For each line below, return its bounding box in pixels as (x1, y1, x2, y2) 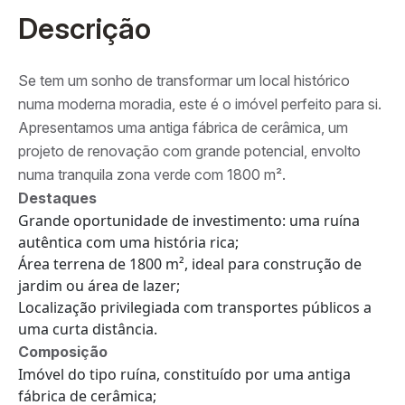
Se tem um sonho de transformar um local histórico (18, 71, 350, 89)
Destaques (18, 188, 97, 207)
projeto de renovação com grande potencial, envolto (18, 141, 361, 160)
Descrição (18, 10, 151, 46)
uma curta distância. (18, 318, 157, 339)
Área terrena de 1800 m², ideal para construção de (18, 253, 362, 274)
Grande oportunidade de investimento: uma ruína (18, 210, 360, 231)
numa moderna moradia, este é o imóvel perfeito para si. (18, 94, 381, 113)
